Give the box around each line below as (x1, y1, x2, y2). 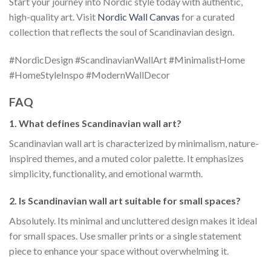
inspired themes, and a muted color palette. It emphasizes (9, 152, 244, 164)
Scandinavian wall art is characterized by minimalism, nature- (9, 137, 259, 149)
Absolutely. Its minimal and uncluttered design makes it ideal (9, 215, 257, 227)
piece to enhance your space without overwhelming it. (9, 245, 229, 257)
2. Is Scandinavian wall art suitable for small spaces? (9, 195, 241, 207)
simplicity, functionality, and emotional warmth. (9, 167, 203, 179)
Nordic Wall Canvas (97, 11, 180, 23)
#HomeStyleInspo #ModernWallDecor (9, 69, 170, 81)
